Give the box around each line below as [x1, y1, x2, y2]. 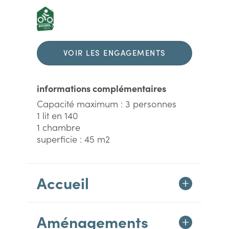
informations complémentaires [37, 82, 166, 95]
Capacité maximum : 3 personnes [37, 97, 176, 110]
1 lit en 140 [37, 109, 78, 122]
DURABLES [93, 70, 136, 80]
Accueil [37, 172, 89, 193]
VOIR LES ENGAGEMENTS [63, 47, 166, 58]
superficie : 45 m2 [37, 132, 110, 145]
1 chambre [37, 121, 80, 133]
